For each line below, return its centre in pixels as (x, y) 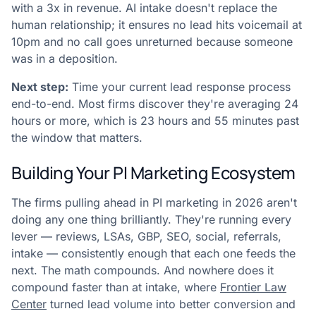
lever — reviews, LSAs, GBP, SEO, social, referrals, (146, 237)
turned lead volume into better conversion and (171, 304)
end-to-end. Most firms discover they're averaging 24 (155, 104)
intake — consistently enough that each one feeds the (153, 254)
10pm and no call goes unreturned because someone (152, 42)
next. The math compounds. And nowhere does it (142, 271)
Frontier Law (253, 287)
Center (29, 304)
